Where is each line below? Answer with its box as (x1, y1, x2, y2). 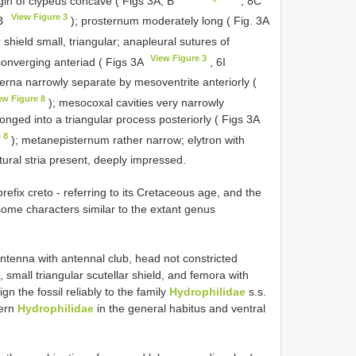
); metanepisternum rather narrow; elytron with (7, 133, 245, 146)
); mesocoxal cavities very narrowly (44, 95, 224, 109)
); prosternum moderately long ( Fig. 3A (67, 14, 269, 27)
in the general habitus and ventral (94, 301, 265, 315)
